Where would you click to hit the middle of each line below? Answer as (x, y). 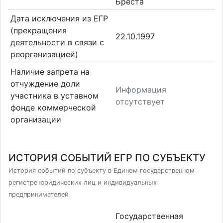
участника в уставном (54, 95)
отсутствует (140, 101)
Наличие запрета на (50, 71)
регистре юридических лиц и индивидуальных (83, 182)
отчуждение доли (45, 83)
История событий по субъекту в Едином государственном (102, 170)
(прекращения (38, 31)
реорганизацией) (44, 55)
